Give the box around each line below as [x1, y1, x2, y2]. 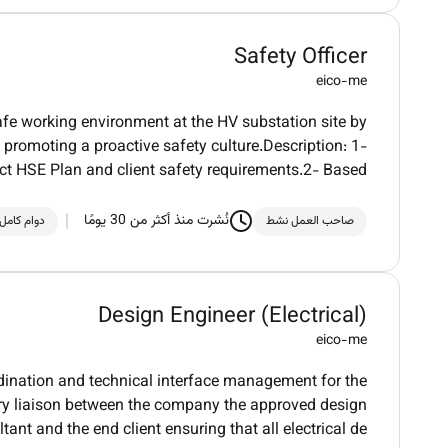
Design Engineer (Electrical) [98, 300, 367, 335]
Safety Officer [234, 41, 367, 76]
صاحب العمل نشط [266, 210, 354, 231]
